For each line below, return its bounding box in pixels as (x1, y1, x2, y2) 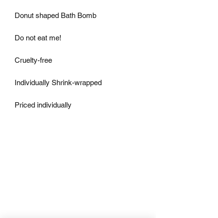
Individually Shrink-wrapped (15, 78, 102, 87)
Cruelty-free (15, 55, 52, 64)
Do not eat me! (15, 33, 61, 42)
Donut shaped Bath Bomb (15, 11, 96, 19)
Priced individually (15, 100, 72, 109)
